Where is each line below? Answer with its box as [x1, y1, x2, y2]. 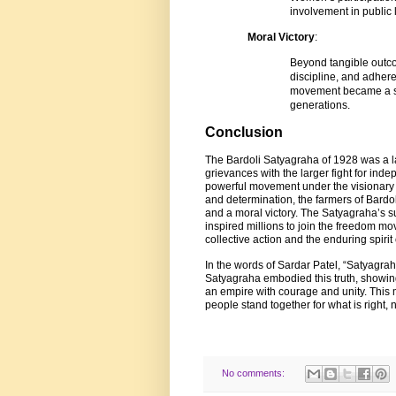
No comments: [221, 367, 287, 378]
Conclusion [205, 125, 283, 141]
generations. [290, 98, 350, 111]
